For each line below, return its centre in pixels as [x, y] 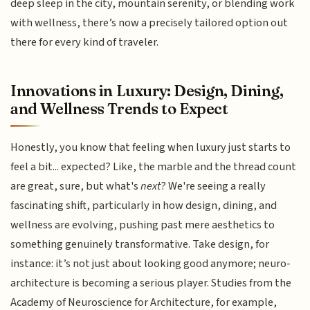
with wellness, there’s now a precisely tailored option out [149, 23]
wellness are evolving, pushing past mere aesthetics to [143, 225]
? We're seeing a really [213, 186]
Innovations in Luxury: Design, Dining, [147, 90]
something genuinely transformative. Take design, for [140, 244]
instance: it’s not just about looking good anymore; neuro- [151, 263]
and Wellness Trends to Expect [119, 108]
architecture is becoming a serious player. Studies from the [151, 283]
